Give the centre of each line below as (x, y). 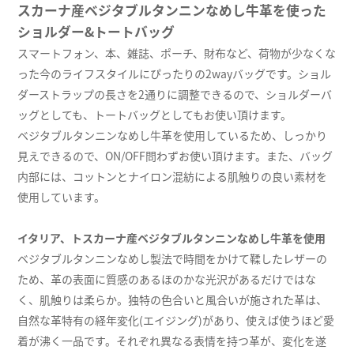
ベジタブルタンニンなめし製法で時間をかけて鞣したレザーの (173, 259)
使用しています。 (62, 197)
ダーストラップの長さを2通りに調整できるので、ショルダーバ (175, 94)
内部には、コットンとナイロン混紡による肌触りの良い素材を (173, 177)
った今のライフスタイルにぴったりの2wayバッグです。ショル (175, 74)
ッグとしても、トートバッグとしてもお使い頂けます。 (155, 115)
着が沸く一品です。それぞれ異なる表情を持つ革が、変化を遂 (172, 341)
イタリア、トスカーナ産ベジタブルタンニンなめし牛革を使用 (172, 238)
